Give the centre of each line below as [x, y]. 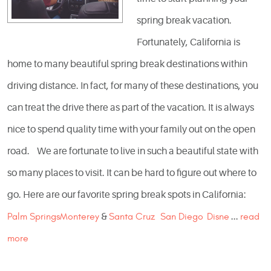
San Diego [182, 217]
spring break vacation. [184, 21]
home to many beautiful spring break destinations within [127, 64]
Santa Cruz [132, 217]
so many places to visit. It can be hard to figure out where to [132, 173]
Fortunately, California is [189, 43]
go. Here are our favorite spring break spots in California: [128, 195]
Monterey [80, 217]
